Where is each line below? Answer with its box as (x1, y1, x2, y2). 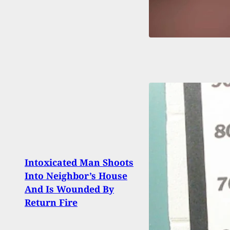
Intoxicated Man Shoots (25, 156, 133, 169)
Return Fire (25, 196, 78, 209)
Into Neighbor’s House (25, 169, 127, 182)
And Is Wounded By (25, 183, 114, 196)
